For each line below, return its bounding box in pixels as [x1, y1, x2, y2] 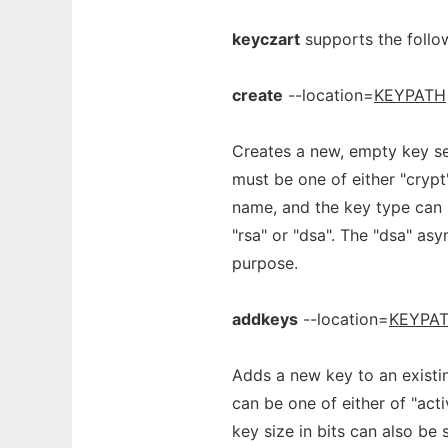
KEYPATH [374, 85, 446, 105]
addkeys [232, 309, 298, 329]
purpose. [232, 253, 298, 273]
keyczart [232, 29, 300, 49]
